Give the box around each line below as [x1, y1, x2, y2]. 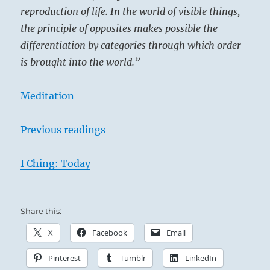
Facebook [92, 227, 128, 239]
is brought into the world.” [20, 56, 140, 69]
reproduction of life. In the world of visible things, [20, 5, 240, 18]
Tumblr [120, 253, 146, 264]
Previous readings [20, 124, 106, 136]
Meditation [20, 90, 75, 102]
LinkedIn [185, 253, 217, 264]
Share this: [20, 206, 62, 216]
